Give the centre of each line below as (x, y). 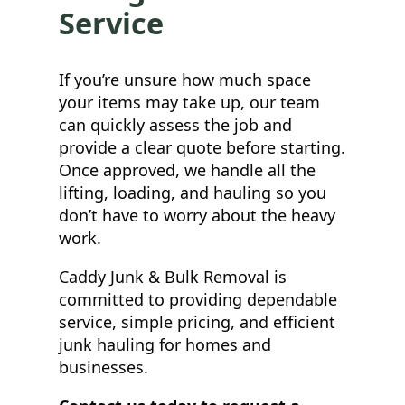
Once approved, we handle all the (187, 170)
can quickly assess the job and (175, 124)
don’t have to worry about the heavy (197, 215)
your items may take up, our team (189, 102)
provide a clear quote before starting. (202, 147)
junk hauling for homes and (165, 344)
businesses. (104, 367)
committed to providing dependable (198, 299)
